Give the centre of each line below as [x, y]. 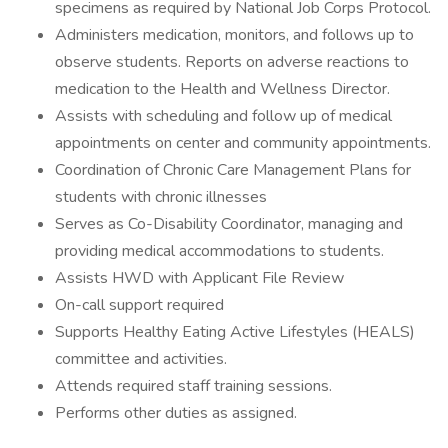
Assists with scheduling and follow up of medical [223, 116]
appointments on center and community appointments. [243, 143]
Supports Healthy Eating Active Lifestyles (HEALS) [235, 332]
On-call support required [139, 305]
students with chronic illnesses [161, 197]
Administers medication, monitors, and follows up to [234, 35]
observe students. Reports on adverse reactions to [232, 62]
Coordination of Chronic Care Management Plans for [233, 170]
